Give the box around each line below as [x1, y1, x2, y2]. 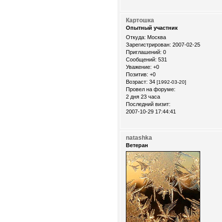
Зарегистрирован [126, 41, 169, 48]
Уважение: [126, 63, 152, 70]
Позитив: [126, 71, 148, 77]
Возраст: [126, 78, 148, 85]
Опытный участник [126, 24, 178, 31]
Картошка [126, 16, 154, 24]
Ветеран [126, 142, 148, 148]
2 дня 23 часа [126, 93, 160, 100]
